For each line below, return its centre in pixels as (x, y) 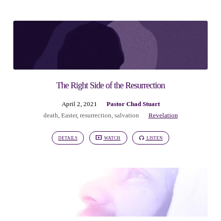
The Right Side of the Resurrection (110, 85)
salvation (127, 115)
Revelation (163, 115)
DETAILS (68, 138)
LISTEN (154, 138)
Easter (69, 115)
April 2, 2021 (79, 104)
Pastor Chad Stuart (133, 104)
